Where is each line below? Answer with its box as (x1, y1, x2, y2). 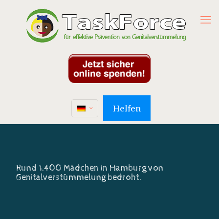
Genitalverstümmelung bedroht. (16, 172, 141, 182)
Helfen (112, 103, 141, 114)
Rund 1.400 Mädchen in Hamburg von (16, 163, 163, 173)
